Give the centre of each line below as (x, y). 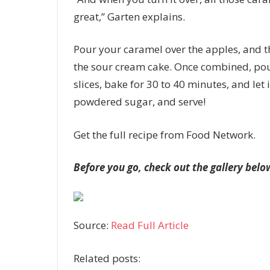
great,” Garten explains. (129, 16)
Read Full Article (149, 225)
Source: (92, 225)
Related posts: (107, 258)
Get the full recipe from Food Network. (164, 134)
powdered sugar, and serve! (139, 102)
